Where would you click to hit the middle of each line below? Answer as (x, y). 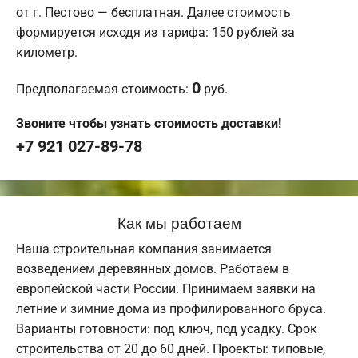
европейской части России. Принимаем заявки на (166, 288)
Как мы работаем (179, 221)
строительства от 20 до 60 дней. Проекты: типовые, (171, 348)
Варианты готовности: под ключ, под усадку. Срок (167, 328)
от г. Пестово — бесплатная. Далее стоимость (153, 12)
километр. (47, 52)
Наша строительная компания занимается (144, 249)
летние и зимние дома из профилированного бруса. (171, 308)
